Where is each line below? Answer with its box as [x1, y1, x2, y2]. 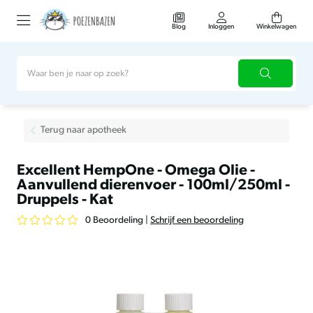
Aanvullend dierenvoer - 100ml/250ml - [17, 178, 290, 193]
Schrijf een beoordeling [150, 216, 244, 225]
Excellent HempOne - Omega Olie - [17, 163, 255, 178]
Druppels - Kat [17, 193, 113, 208]
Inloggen [208, 22, 234, 31]
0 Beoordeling [85, 216, 143, 225]
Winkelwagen [256, 22, 296, 31]
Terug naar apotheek [41, 125, 126, 136]
